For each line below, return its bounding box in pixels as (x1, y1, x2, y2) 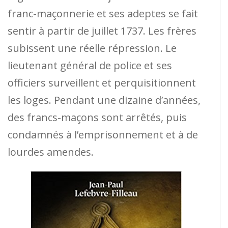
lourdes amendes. (8, 145, 94, 159)
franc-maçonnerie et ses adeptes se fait (8, 6, 198, 20)
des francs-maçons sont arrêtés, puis (8, 110, 187, 124)
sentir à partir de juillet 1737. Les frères (8, 23, 196, 38)
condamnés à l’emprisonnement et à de (8, 127, 198, 141)
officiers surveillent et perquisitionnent (8, 75, 196, 90)
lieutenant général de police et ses (8, 58, 172, 72)
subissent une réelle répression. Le (8, 41, 177, 55)
